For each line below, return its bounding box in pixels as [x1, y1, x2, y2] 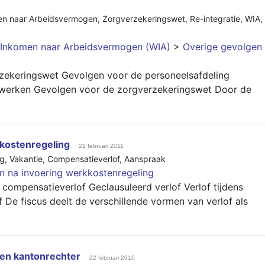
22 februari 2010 [89, 254, 135, 261]
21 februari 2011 [79, 143, 124, 149]
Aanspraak [124, 154, 166, 164]
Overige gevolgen [183, 41, 262, 53]
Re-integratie [190, 14, 240, 24]
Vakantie [9, 154, 43, 164]
